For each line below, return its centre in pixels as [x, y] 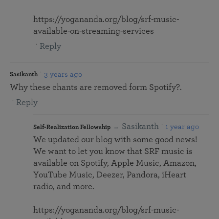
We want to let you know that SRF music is [113, 152]
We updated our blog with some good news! [115, 140]
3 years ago [63, 75]
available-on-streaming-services [94, 32]
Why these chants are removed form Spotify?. [96, 88]
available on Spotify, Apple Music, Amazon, [115, 164]
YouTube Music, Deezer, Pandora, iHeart [110, 175]
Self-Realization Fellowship [72, 128]
